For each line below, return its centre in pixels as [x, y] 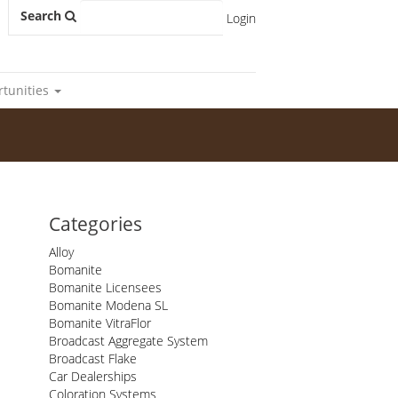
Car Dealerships [92, 376]
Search [42, 16]
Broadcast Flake [92, 358]
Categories [95, 224]
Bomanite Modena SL [108, 305]
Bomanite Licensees [105, 287]
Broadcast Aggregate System [128, 341]
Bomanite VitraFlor [99, 323]
